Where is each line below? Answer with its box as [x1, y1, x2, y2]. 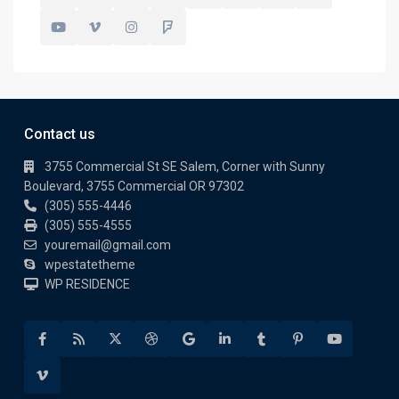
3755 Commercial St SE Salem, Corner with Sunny [45, 159, 325, 174]
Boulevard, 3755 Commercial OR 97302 [24, 179, 244, 193]
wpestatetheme [45, 257, 135, 272]
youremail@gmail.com [45, 238, 171, 252]
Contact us [24, 126, 95, 142]
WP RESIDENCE [45, 277, 130, 291]
